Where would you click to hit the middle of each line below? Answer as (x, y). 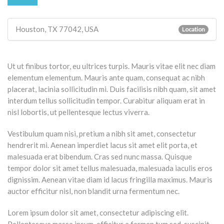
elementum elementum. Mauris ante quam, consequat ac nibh (106, 77)
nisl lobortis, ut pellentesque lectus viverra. (78, 112)
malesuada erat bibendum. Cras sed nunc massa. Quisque (100, 156)
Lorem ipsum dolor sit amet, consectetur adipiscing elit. (98, 212)
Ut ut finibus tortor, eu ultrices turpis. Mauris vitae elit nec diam (111, 66)
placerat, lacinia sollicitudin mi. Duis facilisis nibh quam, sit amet (112, 89)
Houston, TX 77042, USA (57, 29)
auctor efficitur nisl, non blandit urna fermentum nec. (93, 191)
